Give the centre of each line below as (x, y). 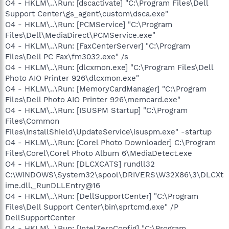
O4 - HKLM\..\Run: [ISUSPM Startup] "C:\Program (96, 110)
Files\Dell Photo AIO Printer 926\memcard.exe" (93, 99)
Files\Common (32, 121)
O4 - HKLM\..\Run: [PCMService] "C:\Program (89, 24)
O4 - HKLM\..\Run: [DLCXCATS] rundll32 (80, 164)
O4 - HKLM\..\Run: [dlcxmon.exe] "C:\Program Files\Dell (109, 67)
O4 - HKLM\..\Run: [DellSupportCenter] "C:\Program (102, 196)
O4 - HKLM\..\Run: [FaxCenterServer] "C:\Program (98, 46)
